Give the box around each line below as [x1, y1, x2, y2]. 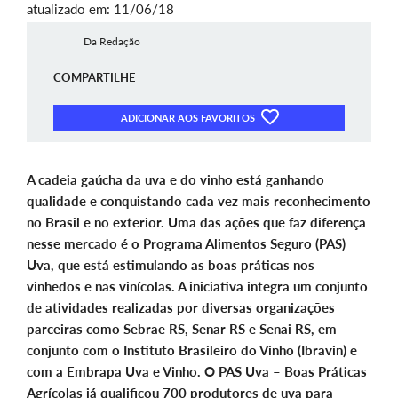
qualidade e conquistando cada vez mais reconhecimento [27, 193, 370, 210]
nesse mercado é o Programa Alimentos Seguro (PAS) [27, 235, 346, 252]
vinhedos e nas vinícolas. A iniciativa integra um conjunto [27, 278, 368, 295]
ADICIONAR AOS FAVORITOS [120, 112, 258, 124]
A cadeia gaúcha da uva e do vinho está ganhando [27, 171, 324, 188]
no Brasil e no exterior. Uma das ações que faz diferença [27, 214, 366, 231]
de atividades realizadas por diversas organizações [27, 299, 335, 316]
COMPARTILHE [53, 70, 135, 84]
